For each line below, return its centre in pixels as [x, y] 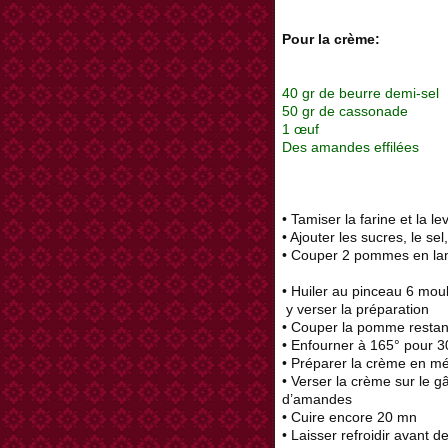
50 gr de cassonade [345, 111]
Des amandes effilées [350, 147]
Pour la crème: [331, 39]
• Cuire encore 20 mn [353, 417]
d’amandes [317, 399]
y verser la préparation [355, 309]
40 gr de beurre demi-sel [360, 93]
